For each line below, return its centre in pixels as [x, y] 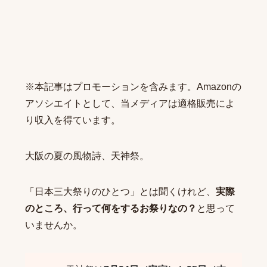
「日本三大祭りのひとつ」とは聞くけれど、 [120, 191]
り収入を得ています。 [72, 120]
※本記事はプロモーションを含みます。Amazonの [133, 86]
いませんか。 [53, 225]
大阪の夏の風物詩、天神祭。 [87, 156]
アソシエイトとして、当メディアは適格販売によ [130, 103]
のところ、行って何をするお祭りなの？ [111, 208]
